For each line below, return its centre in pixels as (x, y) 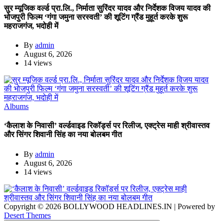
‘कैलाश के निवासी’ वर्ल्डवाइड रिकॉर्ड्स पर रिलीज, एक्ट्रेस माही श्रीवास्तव (107, 126)
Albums (16, 107)
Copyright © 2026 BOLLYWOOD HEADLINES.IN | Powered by (110, 206)
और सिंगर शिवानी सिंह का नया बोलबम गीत (63, 135)
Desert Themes (27, 215)
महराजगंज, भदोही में (31, 26)
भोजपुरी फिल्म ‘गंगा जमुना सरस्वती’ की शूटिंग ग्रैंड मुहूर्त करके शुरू (96, 17)
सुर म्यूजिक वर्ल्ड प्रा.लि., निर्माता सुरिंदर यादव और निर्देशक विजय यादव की (107, 8)
